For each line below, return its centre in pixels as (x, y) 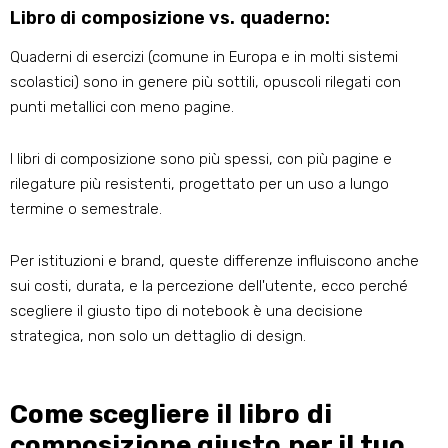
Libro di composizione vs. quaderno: (170, 18)
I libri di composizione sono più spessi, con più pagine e (201, 159)
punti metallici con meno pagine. (122, 107)
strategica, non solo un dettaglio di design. (158, 336)
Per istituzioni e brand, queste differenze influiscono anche (214, 261)
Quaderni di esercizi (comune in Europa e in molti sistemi (204, 57)
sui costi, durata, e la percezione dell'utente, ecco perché (209, 286)
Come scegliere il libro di (171, 415)
